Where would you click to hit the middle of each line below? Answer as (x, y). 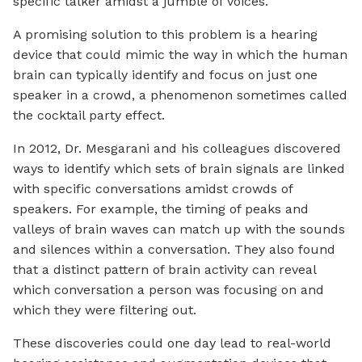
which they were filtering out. (105, 310)
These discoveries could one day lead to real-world (172, 343)
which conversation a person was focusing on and (168, 290)
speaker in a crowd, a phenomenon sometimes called (180, 95)
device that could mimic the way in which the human (180, 55)
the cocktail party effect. (89, 116)
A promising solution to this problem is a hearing (165, 35)
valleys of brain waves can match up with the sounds (179, 229)
